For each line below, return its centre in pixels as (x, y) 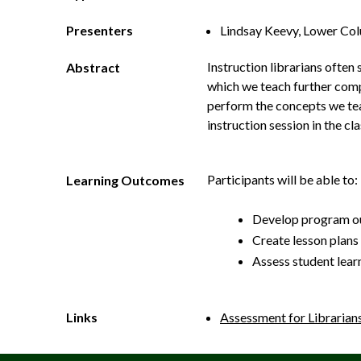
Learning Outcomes (125, 180)
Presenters (100, 30)
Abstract (93, 67)
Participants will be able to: (282, 179)
